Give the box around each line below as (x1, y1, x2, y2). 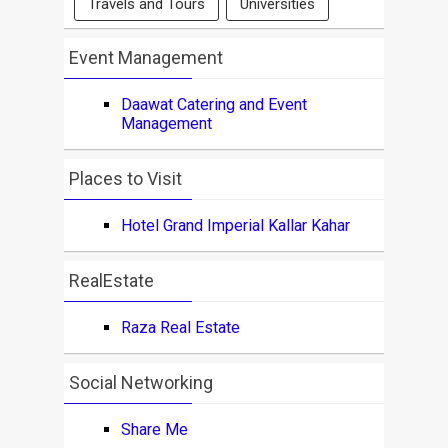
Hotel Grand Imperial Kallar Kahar (120, 216, 350, 235)
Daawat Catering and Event (120, 95, 307, 114)
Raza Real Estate (120, 318, 240, 337)
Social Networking (68, 372, 213, 393)
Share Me (120, 420, 188, 439)
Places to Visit (68, 168, 182, 189)
